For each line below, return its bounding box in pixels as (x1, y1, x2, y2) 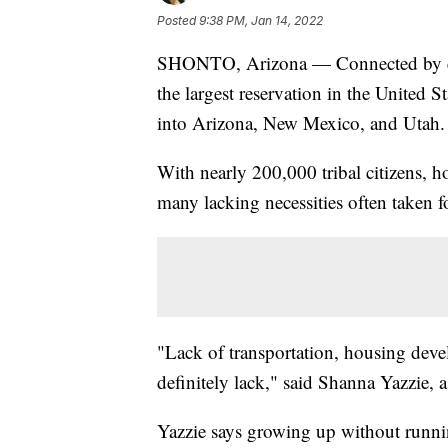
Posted (157, 12, 199, 28)
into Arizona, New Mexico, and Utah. (157, 109, 445, 135)
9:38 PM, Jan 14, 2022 (199, 12, 323, 28)
